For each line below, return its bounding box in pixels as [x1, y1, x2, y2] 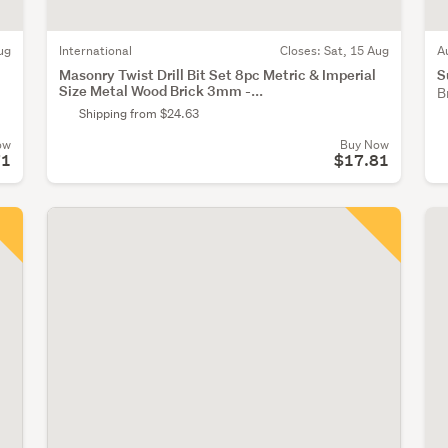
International [59, 42, 132, 60]
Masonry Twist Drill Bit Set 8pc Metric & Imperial [59, 65, 376, 85]
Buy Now [339, 136, 389, 154]
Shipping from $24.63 [79, 105, 199, 123]
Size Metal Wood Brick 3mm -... [59, 81, 263, 101]
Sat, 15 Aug [323, 42, 389, 60]
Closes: [279, 42, 324, 60]
